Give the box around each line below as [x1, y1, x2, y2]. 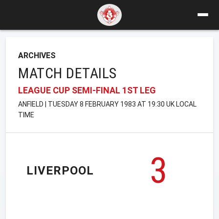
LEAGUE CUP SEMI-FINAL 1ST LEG [18, 85, 156, 95]
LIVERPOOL [26, 164, 94, 178]
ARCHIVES [18, 50, 56, 60]
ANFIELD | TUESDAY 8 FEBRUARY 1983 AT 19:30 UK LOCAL [18, 100, 197, 108]
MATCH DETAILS [18, 64, 117, 82]
